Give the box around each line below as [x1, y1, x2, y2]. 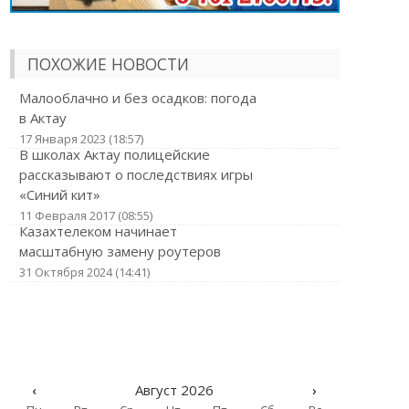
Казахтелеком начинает [18, 222, 177, 240]
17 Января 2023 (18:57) [18, 131, 143, 147]
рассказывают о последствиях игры [18, 165, 253, 184]
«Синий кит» [18, 185, 100, 204]
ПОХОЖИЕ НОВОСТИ [26, 53, 189, 75]
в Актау [18, 109, 67, 127]
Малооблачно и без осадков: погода [18, 89, 257, 107]
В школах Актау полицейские [18, 145, 210, 163]
